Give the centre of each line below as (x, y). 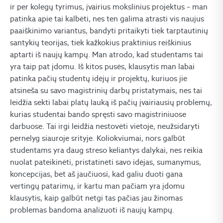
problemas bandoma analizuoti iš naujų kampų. (92, 210)
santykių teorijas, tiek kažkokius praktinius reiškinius (101, 43)
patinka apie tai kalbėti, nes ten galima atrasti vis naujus (107, 19)
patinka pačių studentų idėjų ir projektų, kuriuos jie (99, 78)
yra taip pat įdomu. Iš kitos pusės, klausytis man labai (102, 66)
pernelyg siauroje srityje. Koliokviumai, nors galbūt (98, 138)
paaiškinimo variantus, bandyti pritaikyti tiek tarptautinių (109, 31)
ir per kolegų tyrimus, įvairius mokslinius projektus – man (109, 7)
